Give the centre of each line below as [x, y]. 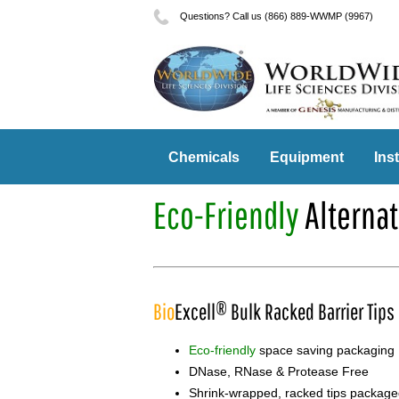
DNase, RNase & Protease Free [279, 372]
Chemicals [204, 158]
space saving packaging [325, 350]
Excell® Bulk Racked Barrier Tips [285, 312]
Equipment [307, 158]
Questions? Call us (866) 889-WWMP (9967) [275, 16]
